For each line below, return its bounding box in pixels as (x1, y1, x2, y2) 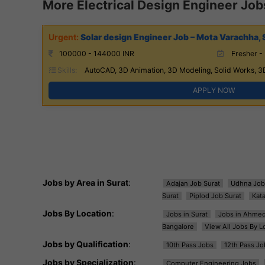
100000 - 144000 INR (59, 49, 134, 58)
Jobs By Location (43, 208, 112, 218)
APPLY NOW (193, 85, 235, 95)
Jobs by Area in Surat (43, 177, 128, 188)
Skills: (56, 65, 77, 75)
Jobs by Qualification (43, 238, 128, 249)
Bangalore (161, 222, 194, 231)
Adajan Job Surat (166, 179, 220, 188)
